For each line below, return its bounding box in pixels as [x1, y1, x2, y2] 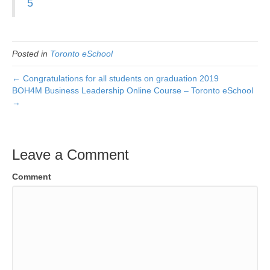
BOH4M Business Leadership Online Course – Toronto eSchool [12, 86, 253, 95]
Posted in [12, 49, 50, 58]
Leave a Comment [12, 146, 129, 163]
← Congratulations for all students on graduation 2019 [12, 74, 219, 83]
